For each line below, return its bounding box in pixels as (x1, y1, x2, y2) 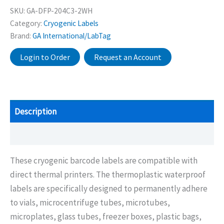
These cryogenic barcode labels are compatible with (10, 155, 197, 166)
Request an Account (94, 52, 161, 62)
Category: (10, 18, 43, 28)
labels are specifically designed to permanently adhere (10, 183, 207, 194)
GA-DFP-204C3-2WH (26, 6, 92, 16)
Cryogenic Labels (43, 18, 98, 28)
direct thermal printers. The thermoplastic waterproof (10, 169, 205, 180)
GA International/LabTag (32, 31, 111, 41)
